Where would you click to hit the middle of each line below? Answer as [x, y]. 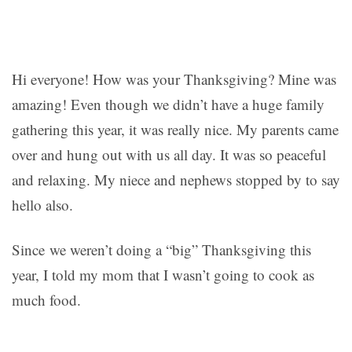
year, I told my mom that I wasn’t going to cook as [163, 274]
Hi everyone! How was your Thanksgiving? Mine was [174, 79]
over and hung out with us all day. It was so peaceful [169, 154]
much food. [46, 299]
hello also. [42, 204]
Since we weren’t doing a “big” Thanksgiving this [161, 249]
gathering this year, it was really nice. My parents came [175, 129]
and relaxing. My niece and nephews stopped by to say [176, 179]
